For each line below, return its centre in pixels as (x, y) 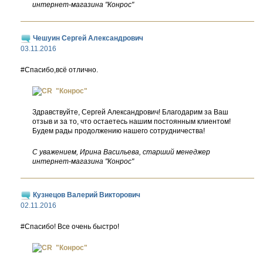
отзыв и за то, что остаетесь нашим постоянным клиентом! (131, 122)
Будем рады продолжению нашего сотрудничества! (119, 131)
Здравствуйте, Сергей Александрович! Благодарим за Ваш (130, 112)
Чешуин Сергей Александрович (87, 38)
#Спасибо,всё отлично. (59, 70)
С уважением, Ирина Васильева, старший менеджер (121, 152)
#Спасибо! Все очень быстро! (70, 227)
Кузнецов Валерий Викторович (86, 195)
